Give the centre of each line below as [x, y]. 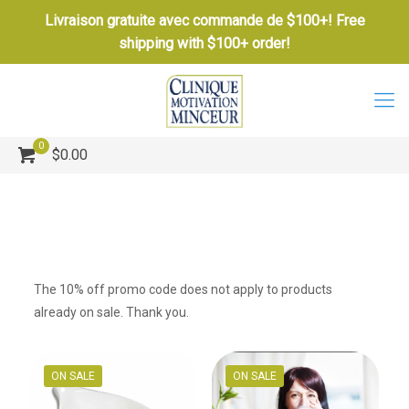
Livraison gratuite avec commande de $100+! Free [204, 21]
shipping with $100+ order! [204, 43]
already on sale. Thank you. [111, 312]
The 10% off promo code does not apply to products [183, 289]
